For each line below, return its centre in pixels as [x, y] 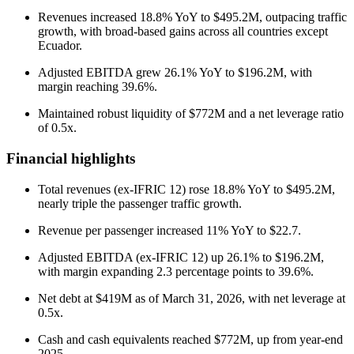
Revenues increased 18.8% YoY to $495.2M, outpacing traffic [192, 17]
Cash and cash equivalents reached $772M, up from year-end [190, 339]
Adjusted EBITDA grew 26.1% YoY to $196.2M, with [175, 73]
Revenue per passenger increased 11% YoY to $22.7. [169, 230]
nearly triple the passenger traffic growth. [140, 203]
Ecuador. [60, 46]
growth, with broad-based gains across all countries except [183, 32]
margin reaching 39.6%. [98, 87]
